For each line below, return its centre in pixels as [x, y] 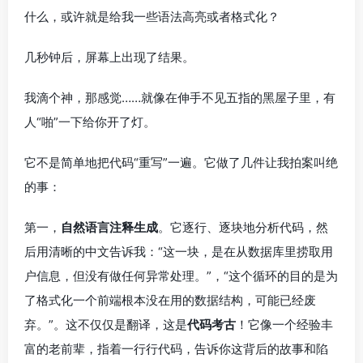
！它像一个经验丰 [284, 324]
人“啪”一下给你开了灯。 [90, 122]
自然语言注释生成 [109, 227]
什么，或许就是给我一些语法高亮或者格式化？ [152, 16]
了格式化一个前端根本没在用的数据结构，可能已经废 [170, 300]
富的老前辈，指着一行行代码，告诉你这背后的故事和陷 [176, 348]
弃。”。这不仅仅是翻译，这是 [106, 324]
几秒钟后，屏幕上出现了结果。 [109, 57]
